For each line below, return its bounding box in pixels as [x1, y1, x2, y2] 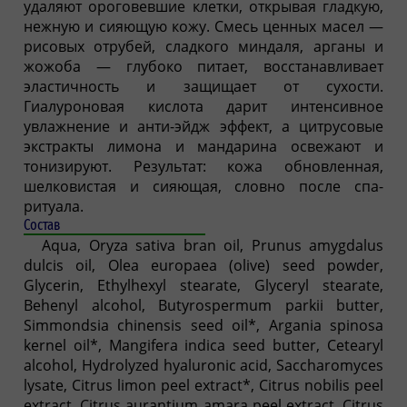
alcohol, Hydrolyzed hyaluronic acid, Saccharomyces [24, 354, 383, 375]
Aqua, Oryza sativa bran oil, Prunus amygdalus [42, 234, 383, 255]
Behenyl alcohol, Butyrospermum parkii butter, [24, 294, 383, 315]
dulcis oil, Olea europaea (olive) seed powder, [24, 254, 383, 275]
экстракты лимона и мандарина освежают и [24, 135, 383, 156]
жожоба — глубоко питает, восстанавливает [24, 55, 383, 76]
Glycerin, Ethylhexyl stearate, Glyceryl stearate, [24, 274, 383, 295]
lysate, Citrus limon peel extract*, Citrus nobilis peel [24, 374, 383, 395]
